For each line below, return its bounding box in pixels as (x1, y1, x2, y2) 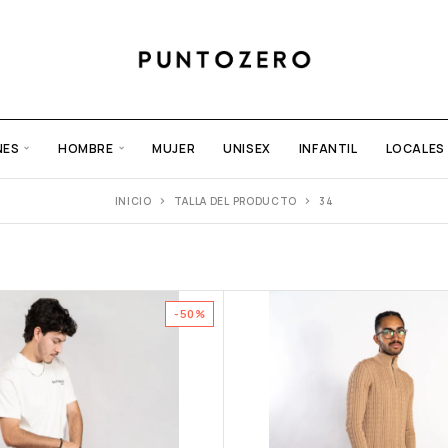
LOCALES (385, 140, 445, 158)
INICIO (114, 194, 152, 209)
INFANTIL (298, 140, 358, 158)
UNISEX (223, 140, 271, 158)
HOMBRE (57, 140, 114, 158)
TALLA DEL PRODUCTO (173, 194, 298, 209)
